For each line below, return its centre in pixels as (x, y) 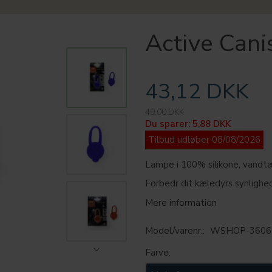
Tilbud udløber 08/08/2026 (204, 139)
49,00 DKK (165, 112)
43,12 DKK (197, 91)
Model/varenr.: (176, 231)
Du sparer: (169, 124)
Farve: (158, 253)
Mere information (181, 202)
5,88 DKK (212, 124)
